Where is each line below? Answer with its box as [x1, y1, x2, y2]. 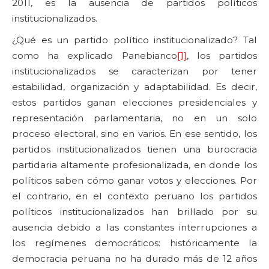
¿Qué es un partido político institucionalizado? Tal [12, 34, 257, 46]
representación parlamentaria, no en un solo [12, 112, 257, 124]
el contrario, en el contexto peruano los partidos [12, 190, 257, 202]
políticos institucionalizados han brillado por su [12, 206, 257, 217]
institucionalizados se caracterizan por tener [12, 65, 257, 77]
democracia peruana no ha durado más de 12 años [12, 253, 257, 264]
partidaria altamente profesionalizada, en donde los [12, 159, 257, 171]
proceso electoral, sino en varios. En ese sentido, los [12, 128, 257, 139]
